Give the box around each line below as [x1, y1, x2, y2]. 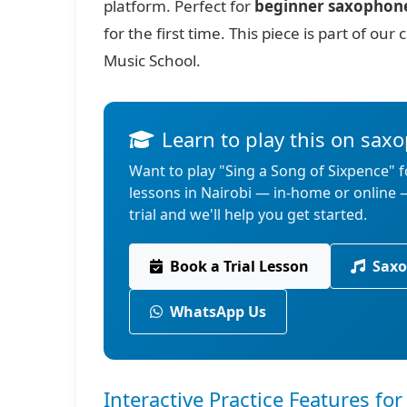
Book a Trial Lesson [170, 256, 310, 276]
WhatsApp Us [170, 302, 267, 322]
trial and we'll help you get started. [129, 204, 368, 224]
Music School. [104, 50, 202, 71]
